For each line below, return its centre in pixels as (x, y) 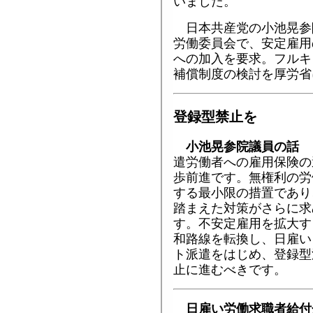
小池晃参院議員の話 (242, 147)
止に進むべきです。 (230, 270)
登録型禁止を (215, 116)
